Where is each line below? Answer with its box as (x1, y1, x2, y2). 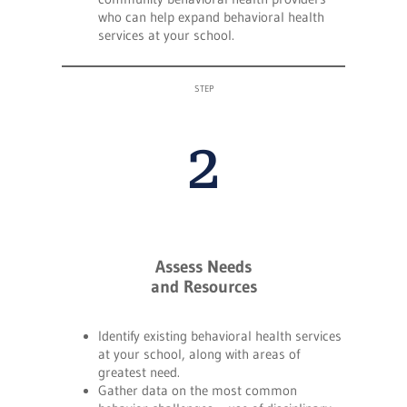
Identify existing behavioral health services (98, 328, 342, 345)
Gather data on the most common (98, 382, 297, 400)
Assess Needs (155, 255, 252, 277)
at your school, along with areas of (98, 346, 300, 363)
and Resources (150, 275, 257, 297)
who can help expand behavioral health (98, 9, 324, 26)
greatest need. (98, 364, 180, 382)
